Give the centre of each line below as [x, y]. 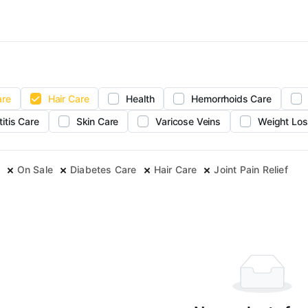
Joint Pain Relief [251, 170]
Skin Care [97, 122]
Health [140, 99]
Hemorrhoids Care [231, 99]
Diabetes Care [103, 170]
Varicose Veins [188, 122]
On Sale [35, 170]
